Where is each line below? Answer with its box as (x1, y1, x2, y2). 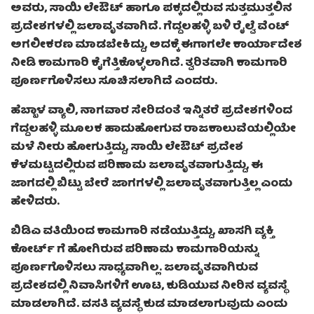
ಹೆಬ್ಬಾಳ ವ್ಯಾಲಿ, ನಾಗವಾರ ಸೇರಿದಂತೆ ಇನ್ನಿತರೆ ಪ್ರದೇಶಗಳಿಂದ (11, 102, 292, 122)
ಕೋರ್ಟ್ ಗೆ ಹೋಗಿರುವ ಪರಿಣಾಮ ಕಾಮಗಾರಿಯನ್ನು (11, 240, 259, 261)
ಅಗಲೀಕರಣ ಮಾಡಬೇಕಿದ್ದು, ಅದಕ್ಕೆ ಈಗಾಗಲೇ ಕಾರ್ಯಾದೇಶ (11, 36, 302, 56)
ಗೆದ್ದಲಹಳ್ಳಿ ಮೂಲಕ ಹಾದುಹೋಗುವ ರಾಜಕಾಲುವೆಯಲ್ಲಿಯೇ (11, 120, 296, 140)
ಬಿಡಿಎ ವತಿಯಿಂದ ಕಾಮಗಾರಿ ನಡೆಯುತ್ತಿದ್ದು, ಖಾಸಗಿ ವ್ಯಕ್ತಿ (11, 222, 274, 243)
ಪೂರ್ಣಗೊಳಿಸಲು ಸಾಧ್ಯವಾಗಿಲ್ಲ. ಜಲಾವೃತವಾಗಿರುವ (11, 259, 258, 279)
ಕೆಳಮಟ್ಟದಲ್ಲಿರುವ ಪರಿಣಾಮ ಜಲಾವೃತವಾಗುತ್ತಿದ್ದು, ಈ (11, 156, 263, 177)
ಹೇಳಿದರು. (11, 193, 60, 213)
